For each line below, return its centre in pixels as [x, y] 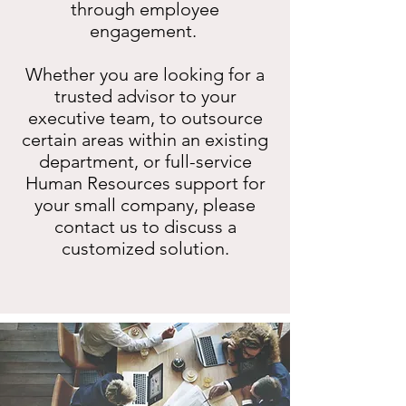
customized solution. [145, 248]
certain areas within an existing [145, 140]
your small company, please [145, 205]
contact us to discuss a [145, 227]
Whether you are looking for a [145, 74]
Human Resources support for [145, 183]
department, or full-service [145, 161]
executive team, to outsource [145, 118]
